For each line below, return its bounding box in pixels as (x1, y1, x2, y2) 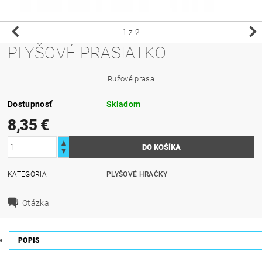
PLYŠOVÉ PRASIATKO (8, 43, 167, 63)
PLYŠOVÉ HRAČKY (106, 170, 168, 178)
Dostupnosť (8, 99, 53, 109)
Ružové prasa (108, 74, 154, 83)
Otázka (22, 198, 50, 208)
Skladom (106, 99, 141, 109)
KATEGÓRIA (8, 170, 47, 178)
